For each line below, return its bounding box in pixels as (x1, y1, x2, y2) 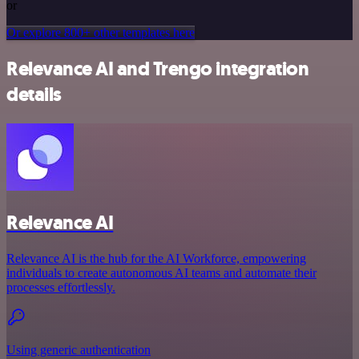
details (6, 82, 62, 108)
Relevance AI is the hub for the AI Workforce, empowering (6, 251, 306, 265)
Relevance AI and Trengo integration (6, 56, 309, 83)
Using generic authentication (6, 342, 151, 357)
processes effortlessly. (6, 280, 115, 294)
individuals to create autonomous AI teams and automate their (6, 265, 317, 280)
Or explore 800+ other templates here (6, 26, 195, 40)
